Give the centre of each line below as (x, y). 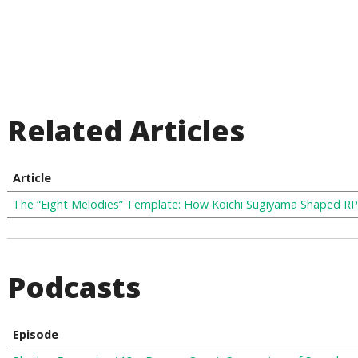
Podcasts (74, 287)
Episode (35, 334)
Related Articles (126, 131)
